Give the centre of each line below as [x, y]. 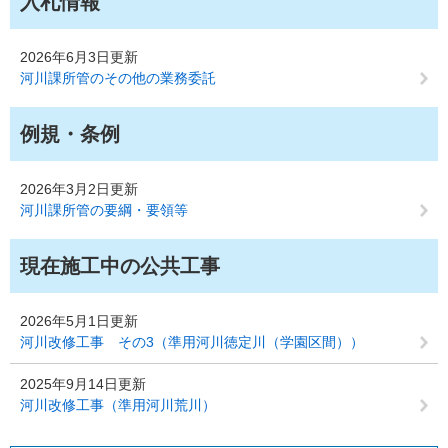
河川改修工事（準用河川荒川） [118, 405]
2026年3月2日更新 [79, 189]
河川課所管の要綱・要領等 [104, 210]
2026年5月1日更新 [79, 321]
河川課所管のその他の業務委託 [118, 78]
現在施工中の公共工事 [120, 266]
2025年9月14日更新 [83, 384]
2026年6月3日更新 [79, 57]
